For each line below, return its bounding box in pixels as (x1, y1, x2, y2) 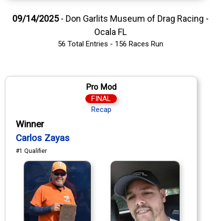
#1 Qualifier (16, 147, 47, 154)
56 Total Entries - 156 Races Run (58, 39, 163, 48)
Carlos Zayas (16, 132, 70, 144)
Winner (16, 118, 44, 130)
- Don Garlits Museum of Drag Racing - (59, 13, 209, 24)
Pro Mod (86, 82, 116, 92)
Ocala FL (94, 26, 127, 37)
